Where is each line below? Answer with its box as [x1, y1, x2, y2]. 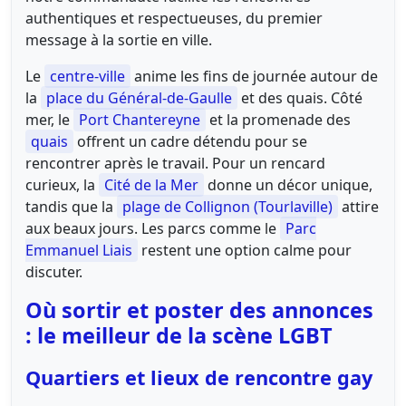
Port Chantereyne [79, 109, 200, 130]
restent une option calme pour [138, 239, 352, 260]
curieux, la [25, 174, 99, 195]
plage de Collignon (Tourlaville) [122, 196, 333, 217]
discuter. [25, 261, 82, 282]
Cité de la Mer [104, 174, 198, 195]
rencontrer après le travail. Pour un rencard [25, 152, 325, 173]
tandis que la [25, 196, 117, 217]
